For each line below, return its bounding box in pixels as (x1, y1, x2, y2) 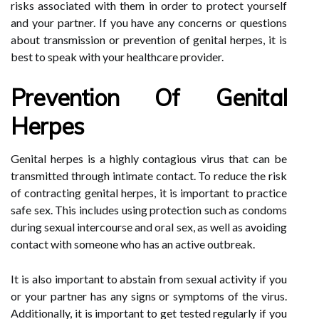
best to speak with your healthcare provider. (11, 50, 224, 63)
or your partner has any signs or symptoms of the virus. (11, 289, 287, 303)
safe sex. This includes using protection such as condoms (11, 203, 287, 216)
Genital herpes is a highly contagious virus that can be (11, 152, 287, 165)
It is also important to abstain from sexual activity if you (11, 272, 287, 286)
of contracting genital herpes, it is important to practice (11, 186, 287, 199)
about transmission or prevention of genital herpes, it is (11, 33, 287, 46)
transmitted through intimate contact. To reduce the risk (11, 169, 287, 182)
